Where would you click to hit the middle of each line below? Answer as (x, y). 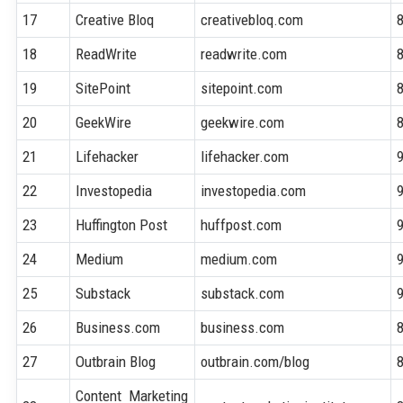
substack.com (243, 293)
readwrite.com (244, 54)
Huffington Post (122, 224)
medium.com (239, 259)
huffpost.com (242, 224)
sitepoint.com (242, 88)
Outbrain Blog (116, 361)
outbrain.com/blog (255, 361)
